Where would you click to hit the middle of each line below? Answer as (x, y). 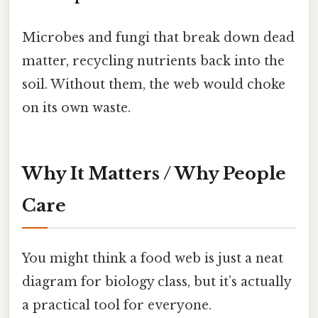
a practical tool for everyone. (117, 306)
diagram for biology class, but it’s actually (157, 282)
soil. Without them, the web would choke (154, 85)
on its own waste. (76, 108)
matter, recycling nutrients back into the (153, 61)
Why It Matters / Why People (154, 174)
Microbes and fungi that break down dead (158, 38)
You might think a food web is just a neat (153, 259)
